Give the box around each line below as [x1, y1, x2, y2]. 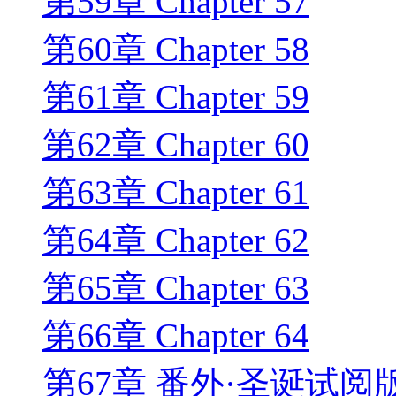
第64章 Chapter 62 [42, 221, 309, 260]
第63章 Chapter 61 [42, 173, 309, 212]
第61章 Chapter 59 [42, 78, 309, 117]
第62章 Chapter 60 [42, 126, 309, 164]
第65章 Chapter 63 [42, 269, 309, 308]
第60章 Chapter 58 [42, 30, 309, 69]
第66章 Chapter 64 [42, 316, 309, 355]
